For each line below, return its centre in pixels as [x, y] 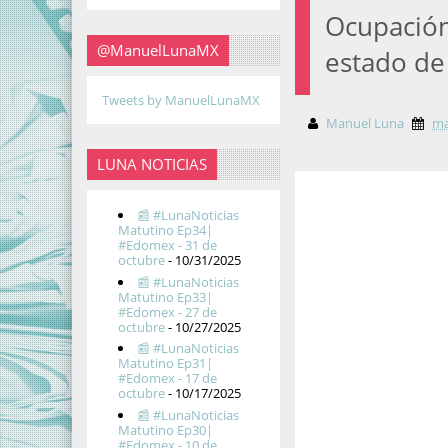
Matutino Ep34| [166, 230]
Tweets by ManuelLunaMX [181, 100]
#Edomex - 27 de [168, 311]
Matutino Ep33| [166, 296]
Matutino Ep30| [166, 429]
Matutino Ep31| [166, 363]
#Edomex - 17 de [168, 378]
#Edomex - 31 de [168, 245]
